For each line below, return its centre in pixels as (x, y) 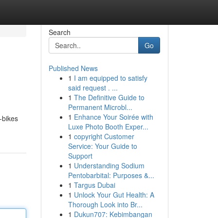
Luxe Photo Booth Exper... (108, 127)
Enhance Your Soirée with (113, 117)
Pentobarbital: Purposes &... (111, 175)
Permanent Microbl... (100, 107)
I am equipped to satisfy (110, 78)
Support (80, 156)
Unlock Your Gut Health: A (114, 195)
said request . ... (93, 88)
